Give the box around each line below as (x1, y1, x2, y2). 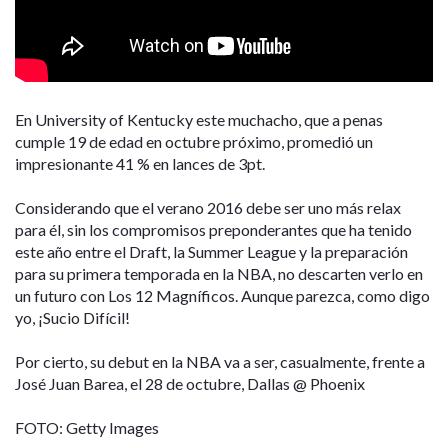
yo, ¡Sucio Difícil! (15, 307, 130, 327)
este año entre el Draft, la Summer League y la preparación (15, 241, 408, 261)
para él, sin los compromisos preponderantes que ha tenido (15, 219, 412, 239)
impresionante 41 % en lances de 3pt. (15, 153, 265, 173)
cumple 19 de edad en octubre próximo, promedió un (15, 131, 373, 151)
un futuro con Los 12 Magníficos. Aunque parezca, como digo (15, 285, 430, 305)
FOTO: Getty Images (15, 417, 159, 437)
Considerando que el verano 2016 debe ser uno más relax (15, 197, 401, 217)
